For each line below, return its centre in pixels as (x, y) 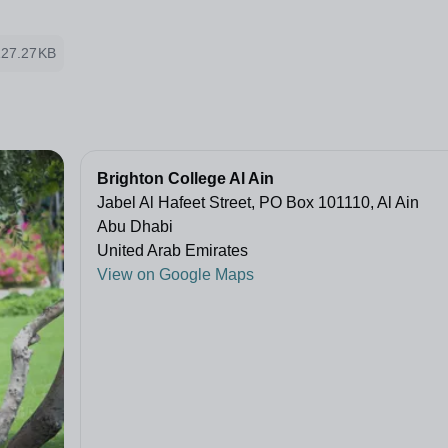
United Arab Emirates (172, 251)
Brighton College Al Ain (185, 179)
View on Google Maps (175, 275)
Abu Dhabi (135, 227)
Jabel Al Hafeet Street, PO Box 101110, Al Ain (258, 203)
